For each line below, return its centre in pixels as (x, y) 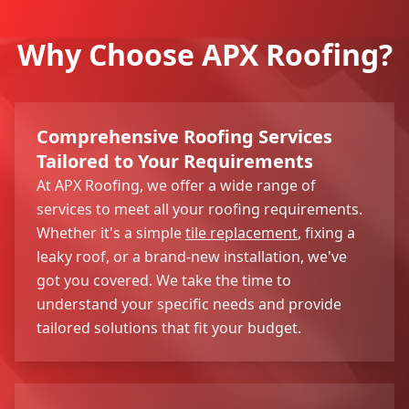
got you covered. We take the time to (164, 280)
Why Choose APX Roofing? (204, 54)
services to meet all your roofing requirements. (199, 209)
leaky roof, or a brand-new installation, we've (192, 256)
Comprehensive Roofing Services (184, 136)
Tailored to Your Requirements (175, 161)
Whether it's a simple (111, 232)
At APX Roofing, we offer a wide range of (176, 185)
